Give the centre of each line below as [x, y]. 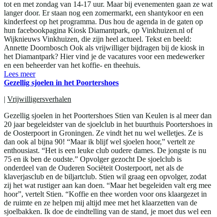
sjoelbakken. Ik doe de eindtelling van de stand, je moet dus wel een [108, 211]
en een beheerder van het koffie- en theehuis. [72, 65]
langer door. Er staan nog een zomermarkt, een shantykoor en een [104, 13]
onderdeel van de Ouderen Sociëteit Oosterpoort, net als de [94, 168]
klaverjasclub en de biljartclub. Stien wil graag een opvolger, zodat [105, 176]
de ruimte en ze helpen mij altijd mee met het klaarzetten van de [101, 202]
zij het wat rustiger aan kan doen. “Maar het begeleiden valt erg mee [108, 185]
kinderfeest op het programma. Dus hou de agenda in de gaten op [103, 21]
